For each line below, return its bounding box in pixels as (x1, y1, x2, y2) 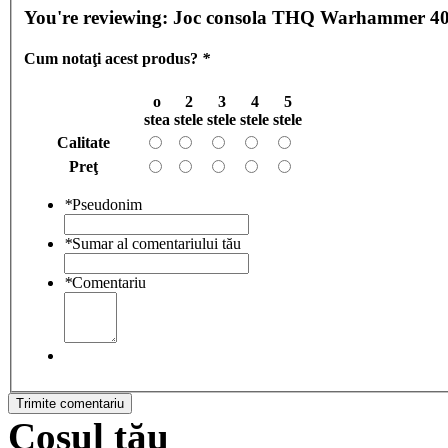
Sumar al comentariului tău (72, 234, 241, 252)
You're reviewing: (24, 7, 173, 29)
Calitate (57, 133, 110, 151)
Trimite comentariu (16, 395, 124, 411)
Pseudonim (72, 195, 142, 213)
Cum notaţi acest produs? (24, 50, 202, 68)
